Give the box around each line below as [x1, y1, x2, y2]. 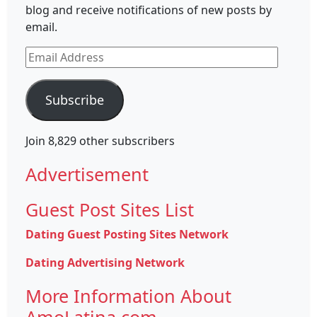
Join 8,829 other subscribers [25, 133, 175, 149]
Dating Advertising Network [25, 255, 185, 270]
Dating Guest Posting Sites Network [25, 226, 229, 242]
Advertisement [25, 162, 149, 186]
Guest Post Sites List [25, 197, 194, 221]
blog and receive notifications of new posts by [25, 2, 272, 18]
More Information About [25, 284, 231, 308]
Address [25, 64, 69, 79]
